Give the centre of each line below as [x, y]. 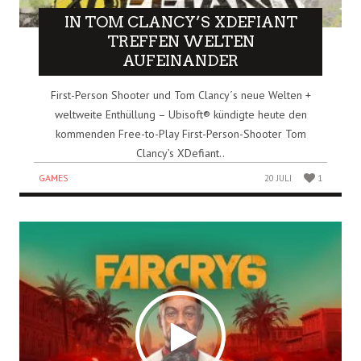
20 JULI [278, 178]
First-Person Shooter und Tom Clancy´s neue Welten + [180, 95]
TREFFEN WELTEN [180, 41]
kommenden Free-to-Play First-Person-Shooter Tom [180, 133]
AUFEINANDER [180, 60]
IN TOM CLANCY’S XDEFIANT [180, 22]
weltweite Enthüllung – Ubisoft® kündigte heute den [180, 114]
